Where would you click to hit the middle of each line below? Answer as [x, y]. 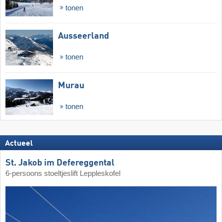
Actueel [19, 143]
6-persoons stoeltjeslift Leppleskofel [63, 174]
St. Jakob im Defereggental [60, 163]
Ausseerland [83, 36]
